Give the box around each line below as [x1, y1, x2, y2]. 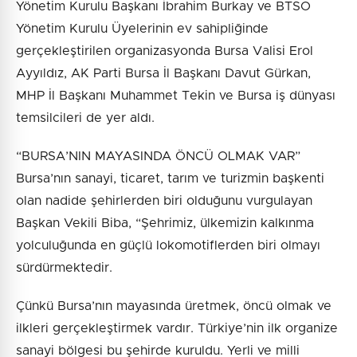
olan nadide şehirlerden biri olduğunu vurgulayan [16, 194, 312, 208]
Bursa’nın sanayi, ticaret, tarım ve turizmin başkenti [16, 172, 324, 186]
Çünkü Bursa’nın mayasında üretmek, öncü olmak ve [16, 300, 331, 313]
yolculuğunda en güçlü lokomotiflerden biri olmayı [16, 239, 320, 253]
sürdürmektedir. [16, 261, 112, 275]
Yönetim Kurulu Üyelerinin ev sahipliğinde [16, 22, 269, 36]
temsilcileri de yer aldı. [16, 112, 155, 125]
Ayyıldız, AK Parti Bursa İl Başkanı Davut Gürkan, [16, 67, 311, 80]
